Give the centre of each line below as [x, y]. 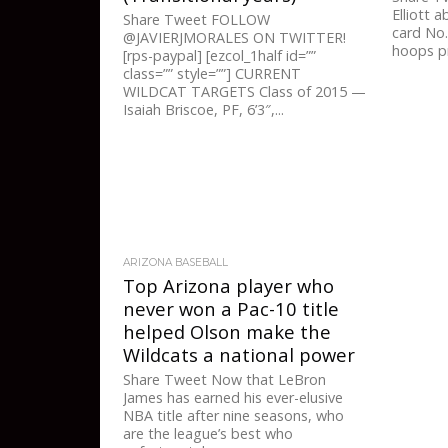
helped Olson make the [227, 332]
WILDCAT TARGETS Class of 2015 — [245, 92]
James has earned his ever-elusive [233, 398]
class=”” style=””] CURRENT [212, 74]
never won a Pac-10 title [231, 309]
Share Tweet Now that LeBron [225, 380]
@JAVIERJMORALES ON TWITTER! [235, 38]
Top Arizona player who [229, 286]
